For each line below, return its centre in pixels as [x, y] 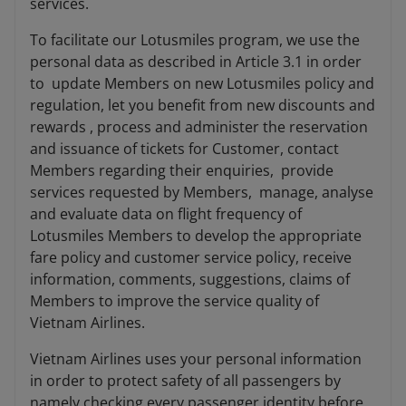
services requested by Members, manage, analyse [202, 193]
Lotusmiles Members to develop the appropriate [196, 236]
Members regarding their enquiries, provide [182, 171]
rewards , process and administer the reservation [199, 127]
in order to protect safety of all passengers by [185, 381]
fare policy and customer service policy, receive [191, 258]
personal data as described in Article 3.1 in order [196, 62]
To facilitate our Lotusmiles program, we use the [195, 40]
